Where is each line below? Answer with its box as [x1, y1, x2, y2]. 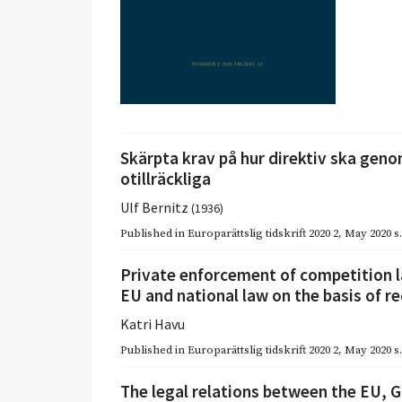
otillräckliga [120, 168, 211, 190]
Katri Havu [120, 315, 185, 334]
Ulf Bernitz [120, 198, 191, 217]
